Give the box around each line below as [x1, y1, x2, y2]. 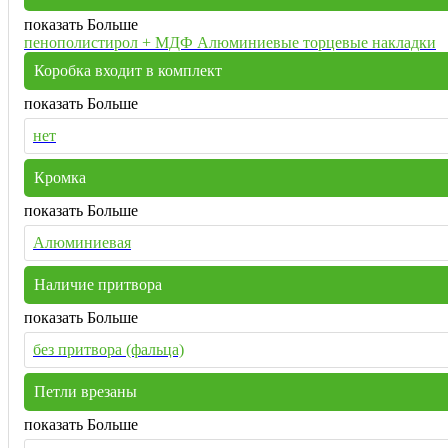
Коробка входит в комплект [34, 61, 222, 79]
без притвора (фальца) [33, 340, 184, 358]
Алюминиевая [33, 233, 131, 251]
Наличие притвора [34, 275, 162, 293]
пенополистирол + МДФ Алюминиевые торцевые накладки [24, 33, 436, 51]
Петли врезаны [34, 382, 137, 400]
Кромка [34, 168, 86, 186]
